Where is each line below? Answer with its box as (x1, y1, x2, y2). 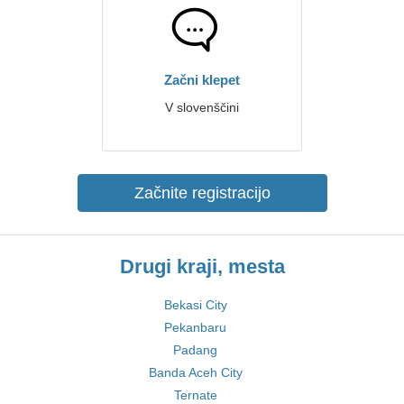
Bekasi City (163, 298, 227, 312)
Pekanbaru (164, 320, 226, 335)
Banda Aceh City (148, 365, 243, 380)
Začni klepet (164, 72, 240, 87)
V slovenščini (165, 100, 239, 115)
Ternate (173, 388, 217, 402)
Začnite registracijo (133, 184, 271, 202)
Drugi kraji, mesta (119, 255, 285, 278)
